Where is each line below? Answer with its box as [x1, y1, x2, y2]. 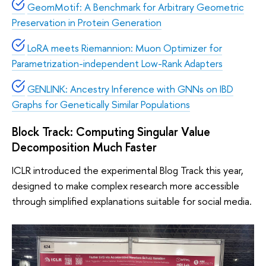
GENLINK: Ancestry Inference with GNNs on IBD [27, 81, 233, 96]
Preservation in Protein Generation [12, 15, 161, 30]
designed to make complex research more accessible [12, 179, 239, 193]
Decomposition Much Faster [12, 138, 157, 155]
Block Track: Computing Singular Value [12, 123, 210, 140]
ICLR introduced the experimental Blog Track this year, [12, 163, 243, 178]
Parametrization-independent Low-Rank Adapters [12, 56, 223, 70]
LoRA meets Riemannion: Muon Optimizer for [27, 40, 222, 55]
